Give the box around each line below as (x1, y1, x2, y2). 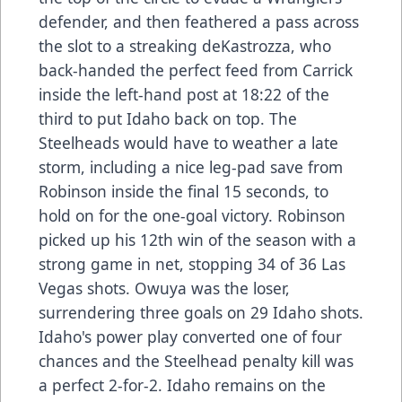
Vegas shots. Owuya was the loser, (39, 277, 290, 300)
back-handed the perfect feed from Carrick (39, 59, 353, 82)
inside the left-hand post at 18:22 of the (39, 83, 329, 106)
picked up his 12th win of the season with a (39, 229, 356, 251)
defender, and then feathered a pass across (39, 11, 359, 33)
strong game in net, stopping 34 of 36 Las (39, 253, 345, 275)
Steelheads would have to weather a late (39, 132, 338, 154)
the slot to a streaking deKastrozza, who (39, 35, 331, 57)
